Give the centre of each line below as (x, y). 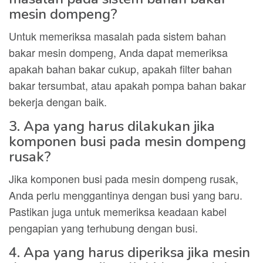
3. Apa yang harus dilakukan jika (112, 126)
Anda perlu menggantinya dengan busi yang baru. (126, 195)
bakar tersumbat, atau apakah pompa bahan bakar (127, 85)
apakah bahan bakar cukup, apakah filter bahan (120, 69)
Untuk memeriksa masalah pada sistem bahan (117, 36)
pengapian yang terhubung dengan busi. (103, 228)
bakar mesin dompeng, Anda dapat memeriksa (118, 52)
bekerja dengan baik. (58, 102)
